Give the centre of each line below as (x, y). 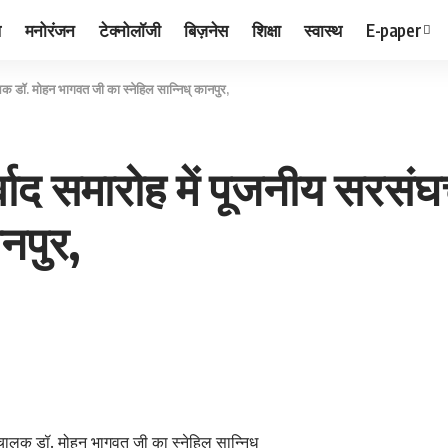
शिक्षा (266, 29)
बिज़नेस (206, 29)
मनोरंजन (49, 29)
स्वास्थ (323, 29)
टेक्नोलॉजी (129, 29)
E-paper (393, 29)
